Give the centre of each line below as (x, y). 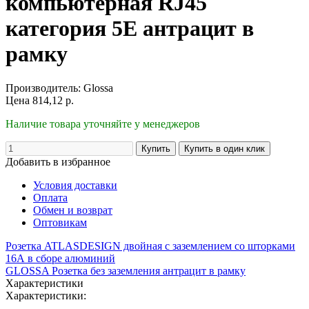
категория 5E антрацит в (130, 29)
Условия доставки (75, 185)
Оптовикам (60, 222)
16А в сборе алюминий (60, 258)
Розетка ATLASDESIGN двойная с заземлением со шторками (150, 246)
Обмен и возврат (73, 210)
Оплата (50, 197)
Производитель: (43, 88)
